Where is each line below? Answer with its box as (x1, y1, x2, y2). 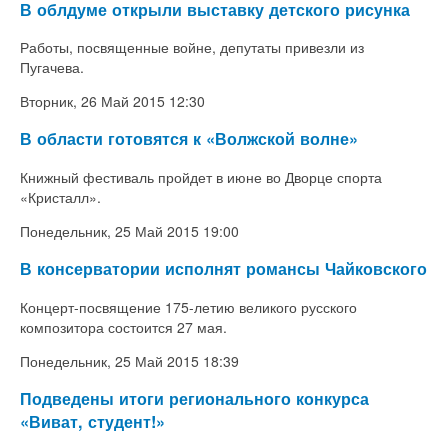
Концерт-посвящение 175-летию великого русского (20, 296, 357, 317)
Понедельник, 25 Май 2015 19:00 (20, 220, 239, 241)
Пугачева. (20, 57, 84, 77)
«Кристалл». (20, 186, 101, 207)
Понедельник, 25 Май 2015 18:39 (20, 350, 239, 371)
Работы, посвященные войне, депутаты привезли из (20, 37, 364, 57)
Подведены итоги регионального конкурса (20, 386, 369, 410)
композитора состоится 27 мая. (20, 316, 227, 337)
